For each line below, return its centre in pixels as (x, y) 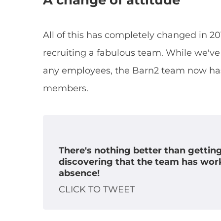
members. (66, 89)
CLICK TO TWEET (97, 190)
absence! (79, 173)
